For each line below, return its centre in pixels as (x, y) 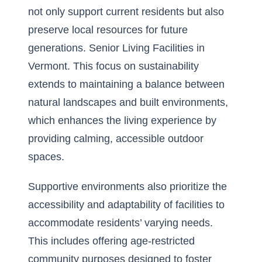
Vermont (48, 66)
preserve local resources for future (108, 30)
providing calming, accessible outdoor (116, 139)
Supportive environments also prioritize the (127, 187)
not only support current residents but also (126, 12)
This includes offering (79, 241)
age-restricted (163, 241)
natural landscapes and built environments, (128, 102)
